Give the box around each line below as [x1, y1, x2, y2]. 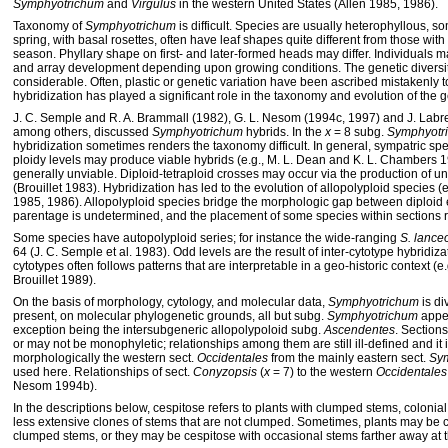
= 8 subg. [331, 125, 387, 139]
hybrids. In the [243, 125, 325, 139]
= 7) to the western [270, 365, 376, 379]
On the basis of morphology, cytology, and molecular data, [13, 295, 328, 309]
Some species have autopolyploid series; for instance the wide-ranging [13, 231, 400, 245]
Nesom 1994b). [13, 379, 97, 393]
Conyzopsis [193, 365, 257, 379]
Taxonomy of [13, 19, 85, 33]
